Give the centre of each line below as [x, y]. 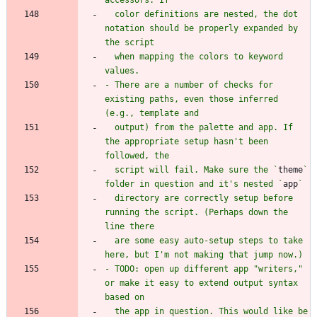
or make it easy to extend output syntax [201, 283]
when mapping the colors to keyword [110, 56]
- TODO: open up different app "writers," [204, 269]
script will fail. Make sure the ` [196, 169]
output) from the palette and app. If [110, 127]
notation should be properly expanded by [201, 28]
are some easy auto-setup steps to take [110, 240]
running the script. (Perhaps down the [196, 212]
